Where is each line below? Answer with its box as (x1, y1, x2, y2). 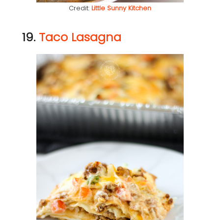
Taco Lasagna (39, 29, 121, 46)
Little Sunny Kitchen (91, 3, 151, 13)
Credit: (69, 3, 91, 13)
